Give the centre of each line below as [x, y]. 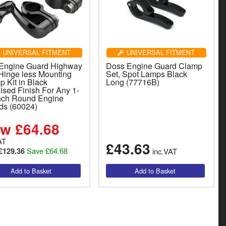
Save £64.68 [47, 150]
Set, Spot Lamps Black [146, 74]
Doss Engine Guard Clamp [154, 66]
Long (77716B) [132, 82]
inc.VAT [163, 151]
